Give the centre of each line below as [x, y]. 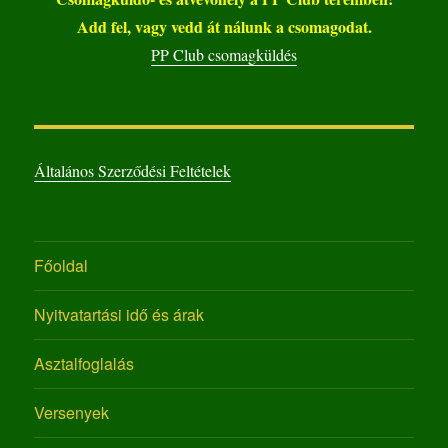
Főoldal [61, 266]
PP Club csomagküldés [224, 54]
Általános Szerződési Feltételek [133, 170]
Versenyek [72, 413]
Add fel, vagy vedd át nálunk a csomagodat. [224, 26]
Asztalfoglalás [84, 364]
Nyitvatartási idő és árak [119, 315]
